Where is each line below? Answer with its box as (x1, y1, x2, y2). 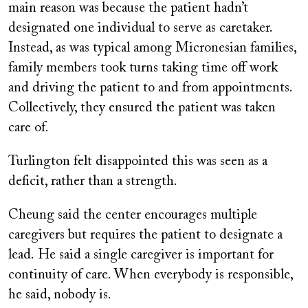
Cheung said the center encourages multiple (8, 208, 257, 222)
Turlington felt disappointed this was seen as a (8, 154, 267, 168)
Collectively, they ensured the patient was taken (8, 100, 276, 115)
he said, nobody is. (8, 287, 111, 302)
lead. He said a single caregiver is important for (8, 247, 274, 262)
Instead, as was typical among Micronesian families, (8, 41, 296, 55)
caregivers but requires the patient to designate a (8, 228, 283, 242)
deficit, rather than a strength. (8, 174, 177, 188)
